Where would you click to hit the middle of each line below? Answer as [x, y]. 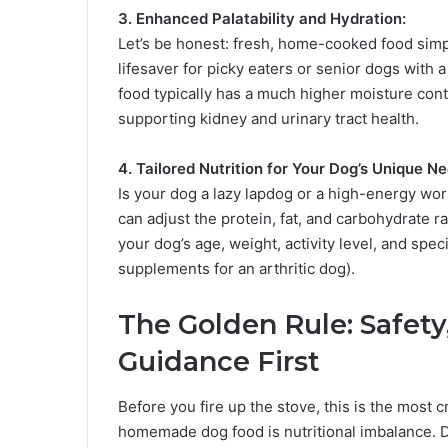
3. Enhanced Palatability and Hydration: [262, 19]
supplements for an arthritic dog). [236, 269]
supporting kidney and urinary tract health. [268, 119]
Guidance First [219, 362]
